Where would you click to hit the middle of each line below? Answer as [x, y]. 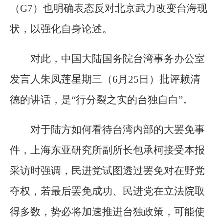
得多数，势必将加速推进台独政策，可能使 [107, 212]
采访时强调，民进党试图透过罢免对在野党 [107, 171]
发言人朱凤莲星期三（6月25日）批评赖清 [105, 79]
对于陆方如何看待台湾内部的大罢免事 [118, 130]
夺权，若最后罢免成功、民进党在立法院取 [107, 191]
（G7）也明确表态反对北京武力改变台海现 [109, 8]
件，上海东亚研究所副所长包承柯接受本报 [107, 150]
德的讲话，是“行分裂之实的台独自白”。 [101, 100]
